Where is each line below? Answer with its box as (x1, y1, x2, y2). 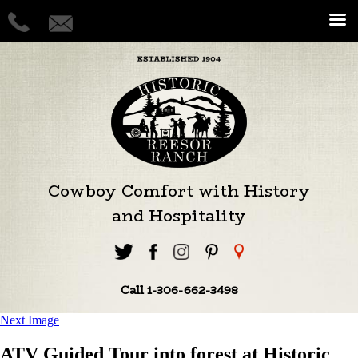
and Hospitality (111, 203, 246, 228)
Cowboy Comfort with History (47, 178, 310, 203)
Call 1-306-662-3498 (120, 281, 238, 299)
